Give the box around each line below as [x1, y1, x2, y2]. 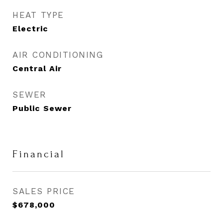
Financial [12, 148, 65, 160]
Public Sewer [12, 104, 72, 113]
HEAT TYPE [12, 10, 64, 20]
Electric [12, 24, 48, 33]
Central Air [12, 64, 62, 73]
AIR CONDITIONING [12, 50, 103, 60]
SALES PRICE [12, 186, 75, 196]
